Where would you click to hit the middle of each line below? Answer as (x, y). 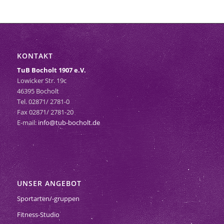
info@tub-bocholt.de (69, 123)
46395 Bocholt (38, 91)
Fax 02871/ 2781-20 (45, 112)
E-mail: (27, 123)
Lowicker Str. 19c (41, 81)
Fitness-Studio (38, 215)
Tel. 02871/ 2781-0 (43, 102)
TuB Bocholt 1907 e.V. (51, 70)
